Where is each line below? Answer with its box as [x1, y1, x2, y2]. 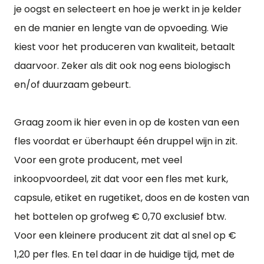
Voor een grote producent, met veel [14, 153, 182, 167]
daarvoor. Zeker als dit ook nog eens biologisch [14, 59, 230, 72]
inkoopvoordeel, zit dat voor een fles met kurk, [14, 172, 228, 186]
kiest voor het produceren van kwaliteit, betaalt [14, 40, 235, 54]
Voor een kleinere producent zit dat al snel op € [14, 229, 236, 242]
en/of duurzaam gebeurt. [14, 78, 131, 91]
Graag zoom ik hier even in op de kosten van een [14, 115, 239, 129]
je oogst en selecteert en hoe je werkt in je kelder [14, 2, 242, 16]
